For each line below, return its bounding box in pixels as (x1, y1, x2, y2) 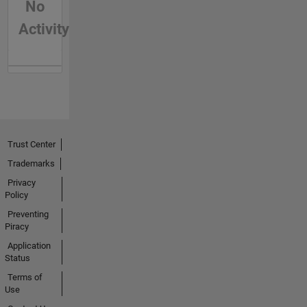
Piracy (4, 221, 29, 232)
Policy (4, 189, 28, 200)
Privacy (7, 177, 36, 188)
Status (4, 252, 30, 263)
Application (7, 240, 51, 251)
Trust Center (7, 138, 56, 149)
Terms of (7, 271, 42, 282)
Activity (18, 20, 69, 38)
